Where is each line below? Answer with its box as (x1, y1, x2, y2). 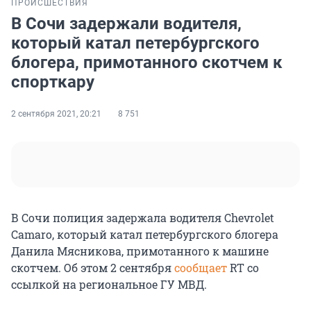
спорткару (11, 72, 94, 92)
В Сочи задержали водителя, (11, 14, 242, 34)
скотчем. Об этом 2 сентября (11, 260, 174, 276)
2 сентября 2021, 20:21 (11, 109, 101, 119)
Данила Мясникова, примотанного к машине (11, 244, 269, 259)
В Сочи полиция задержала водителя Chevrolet (11, 210, 274, 226)
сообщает (174, 260, 227, 276)
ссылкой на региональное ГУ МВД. (11, 277, 207, 292)
